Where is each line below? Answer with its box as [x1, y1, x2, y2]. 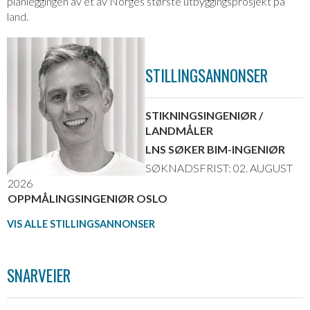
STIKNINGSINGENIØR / [145, 109, 263, 122]
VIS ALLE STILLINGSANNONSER [7, 218, 155, 230]
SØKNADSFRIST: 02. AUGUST [145, 161, 293, 174]
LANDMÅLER [145, 124, 213, 137]
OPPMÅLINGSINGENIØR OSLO [8, 192, 167, 205]
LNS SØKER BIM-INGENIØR [145, 143, 285, 156]
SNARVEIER [7, 263, 71, 287]
